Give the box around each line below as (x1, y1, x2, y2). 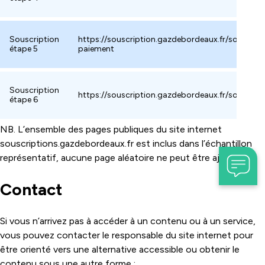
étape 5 (9, 44, 38, 54)
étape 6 (9, 95, 38, 105)
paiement (78, 44, 114, 54)
